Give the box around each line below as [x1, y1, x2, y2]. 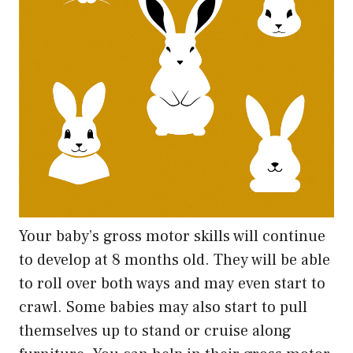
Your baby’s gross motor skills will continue [19, 226, 325, 247]
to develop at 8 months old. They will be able [19, 250, 330, 271]
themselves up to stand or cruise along [19, 321, 292, 342]
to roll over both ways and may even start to [19, 273, 325, 295]
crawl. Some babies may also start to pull [19, 297, 307, 318]
